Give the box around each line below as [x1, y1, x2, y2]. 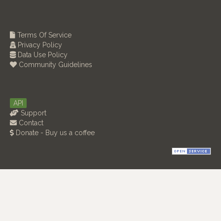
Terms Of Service [15, 31, 72, 39]
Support [19, 109, 46, 117]
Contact [17, 119, 43, 127]
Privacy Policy [16, 41, 62, 49]
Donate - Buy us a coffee [14, 129, 95, 137]
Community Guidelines [17, 61, 92, 69]
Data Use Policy [16, 51, 68, 59]
